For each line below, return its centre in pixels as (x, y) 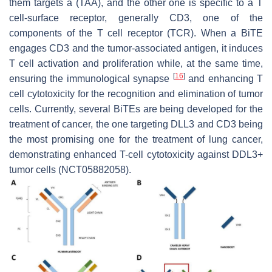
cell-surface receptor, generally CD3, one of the (136, 18)
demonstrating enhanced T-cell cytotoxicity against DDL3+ (136, 154)
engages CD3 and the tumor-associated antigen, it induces (136, 48)
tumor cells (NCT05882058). (70, 169)
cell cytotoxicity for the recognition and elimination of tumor (136, 93)
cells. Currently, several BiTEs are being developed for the (136, 109)
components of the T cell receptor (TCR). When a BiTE (136, 33)
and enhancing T (224, 78)
